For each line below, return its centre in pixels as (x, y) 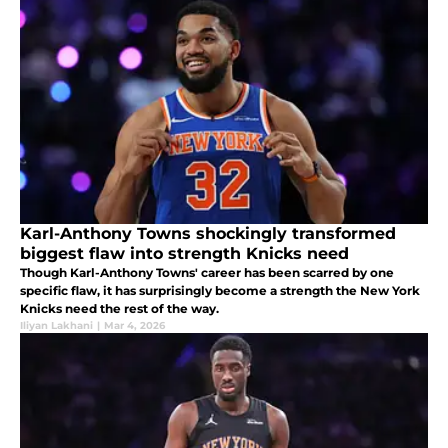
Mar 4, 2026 (134, 326)
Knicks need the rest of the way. (119, 309)
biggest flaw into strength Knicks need (184, 254)
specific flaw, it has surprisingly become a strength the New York (220, 291)
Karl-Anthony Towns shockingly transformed (208, 234)
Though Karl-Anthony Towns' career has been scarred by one (207, 273)
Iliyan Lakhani (56, 326)
